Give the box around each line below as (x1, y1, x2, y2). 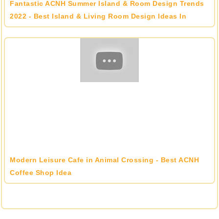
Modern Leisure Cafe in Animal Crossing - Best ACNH (10, 156, 199, 164)
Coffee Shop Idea (10, 169, 72, 176)
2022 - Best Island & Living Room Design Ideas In (10, 12, 187, 20)
